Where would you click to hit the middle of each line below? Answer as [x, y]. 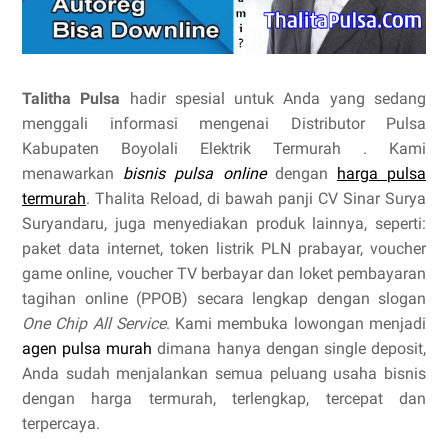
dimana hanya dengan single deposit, [289, 348]
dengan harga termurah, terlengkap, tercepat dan [224, 398]
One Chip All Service [94, 323]
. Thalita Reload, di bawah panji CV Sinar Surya [256, 198]
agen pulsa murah [87, 348]
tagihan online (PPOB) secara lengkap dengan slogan [224, 298]
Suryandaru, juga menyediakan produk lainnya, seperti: [224, 223]
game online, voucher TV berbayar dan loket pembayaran [224, 273]
